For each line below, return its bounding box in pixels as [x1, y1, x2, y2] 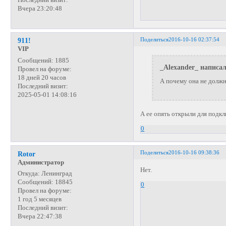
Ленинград [39, 169, 72, 177]
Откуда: [17, 169, 40, 177]
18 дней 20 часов [17, 74, 66, 81]
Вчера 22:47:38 [17, 212, 62, 220]
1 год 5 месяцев [17, 195, 62, 203]
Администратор [17, 158, 64, 166]
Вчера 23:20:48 [17, 5, 62, 13]
